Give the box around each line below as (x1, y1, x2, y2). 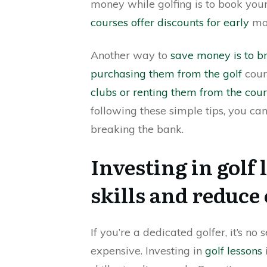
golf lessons (205, 244, 262, 257)
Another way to (91, 48, 170, 62)
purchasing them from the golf (91, 67, 242, 80)
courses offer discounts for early (91, 15, 249, 29)
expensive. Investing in (91, 244, 205, 257)
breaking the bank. (91, 122, 184, 136)
